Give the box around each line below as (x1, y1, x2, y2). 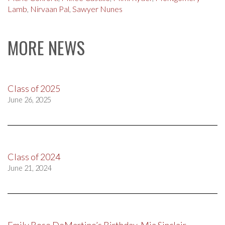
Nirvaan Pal (30, 4, 69, 14)
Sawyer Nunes (72, 4, 123, 14)
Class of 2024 (8, 151, 60, 162)
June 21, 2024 (8, 164, 51, 172)
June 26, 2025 (8, 95, 51, 104)
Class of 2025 (8, 83, 60, 94)
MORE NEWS (8, 35, 85, 60)
